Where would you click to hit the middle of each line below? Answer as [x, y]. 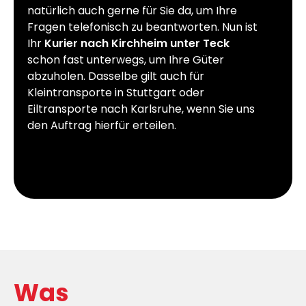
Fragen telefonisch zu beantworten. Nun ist [142, 27]
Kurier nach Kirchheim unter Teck [137, 43]
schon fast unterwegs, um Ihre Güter [126, 59]
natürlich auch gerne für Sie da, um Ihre [132, 10]
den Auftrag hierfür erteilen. [102, 125]
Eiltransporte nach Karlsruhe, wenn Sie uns [141, 109]
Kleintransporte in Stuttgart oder [116, 92]
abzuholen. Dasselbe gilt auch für [116, 76]
